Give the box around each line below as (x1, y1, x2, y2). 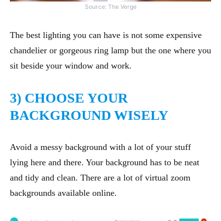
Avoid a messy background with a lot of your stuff (10, 142, 191, 152)
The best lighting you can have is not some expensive (10, 30, 202, 40)
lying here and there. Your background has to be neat (10, 157, 199, 168)
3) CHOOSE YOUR (10, 90, 128, 106)
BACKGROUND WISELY (10, 108, 168, 123)
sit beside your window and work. (10, 61, 132, 71)
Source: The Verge (84, 3, 137, 11)
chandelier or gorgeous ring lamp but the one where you (10, 45, 211, 56)
